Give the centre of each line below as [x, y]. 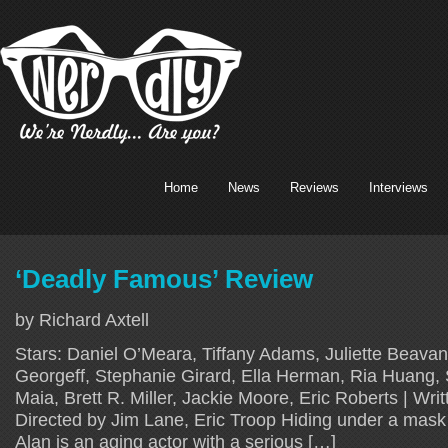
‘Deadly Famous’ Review [164, 278]
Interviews [398, 187]
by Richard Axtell [82, 319]
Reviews [314, 187]
